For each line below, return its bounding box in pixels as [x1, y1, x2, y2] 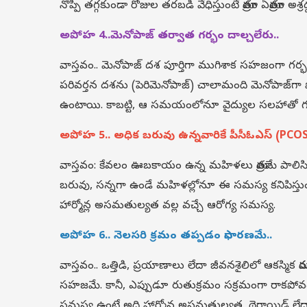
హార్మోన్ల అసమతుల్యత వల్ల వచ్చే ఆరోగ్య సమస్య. [60, 199, 275, 214]
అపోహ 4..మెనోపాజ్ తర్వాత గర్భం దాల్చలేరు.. [60, 29, 279, 44]
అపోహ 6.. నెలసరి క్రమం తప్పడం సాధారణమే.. [60, 229, 272, 244]
